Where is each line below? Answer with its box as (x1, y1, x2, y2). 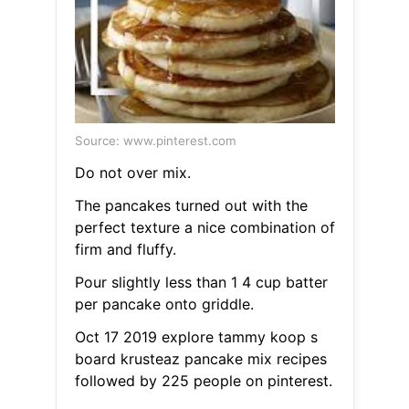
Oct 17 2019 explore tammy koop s (74, 328, 318, 347)
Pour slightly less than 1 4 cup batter (74, 273, 328, 292)
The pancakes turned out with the (74, 196, 308, 215)
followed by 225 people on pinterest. (74, 372, 332, 391)
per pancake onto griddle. (74, 295, 254, 314)
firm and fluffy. (74, 240, 176, 259)
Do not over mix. (74, 163, 191, 183)
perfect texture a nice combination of (74, 218, 335, 237)
